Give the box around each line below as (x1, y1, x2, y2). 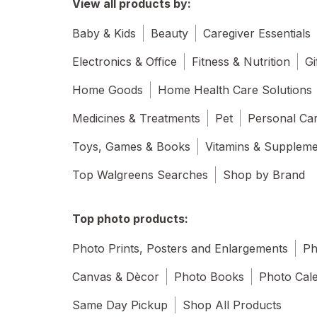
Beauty (151, 26, 188, 41)
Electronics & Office (72, 54, 177, 69)
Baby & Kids (72, 26, 136, 41)
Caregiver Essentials (203, 26, 311, 41)
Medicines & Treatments (72, 111, 200, 126)
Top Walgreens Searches (72, 168, 208, 183)
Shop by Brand (223, 168, 305, 183)
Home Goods (72, 83, 143, 98)
